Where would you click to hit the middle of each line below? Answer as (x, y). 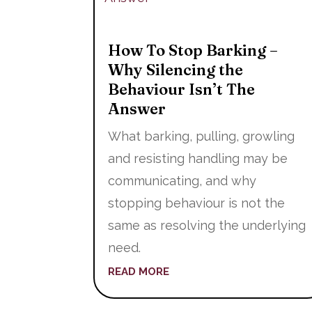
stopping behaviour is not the (197, 203)
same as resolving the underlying (207, 225)
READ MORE (139, 271)
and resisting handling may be (198, 158)
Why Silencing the (176, 69)
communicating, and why (182, 180)
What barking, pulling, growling (202, 136)
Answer (137, 108)
